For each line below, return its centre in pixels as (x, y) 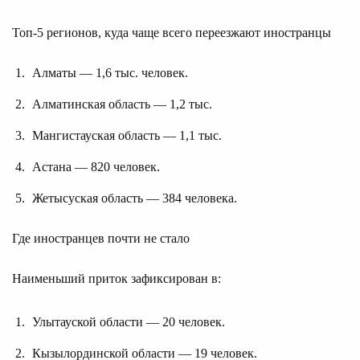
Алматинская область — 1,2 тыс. (122, 104)
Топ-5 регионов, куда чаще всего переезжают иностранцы (172, 32)
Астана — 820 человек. (96, 166)
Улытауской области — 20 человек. (129, 321)
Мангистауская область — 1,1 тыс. (127, 135)
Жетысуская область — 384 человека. (135, 198)
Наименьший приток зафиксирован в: (117, 278)
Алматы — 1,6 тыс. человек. (110, 72)
